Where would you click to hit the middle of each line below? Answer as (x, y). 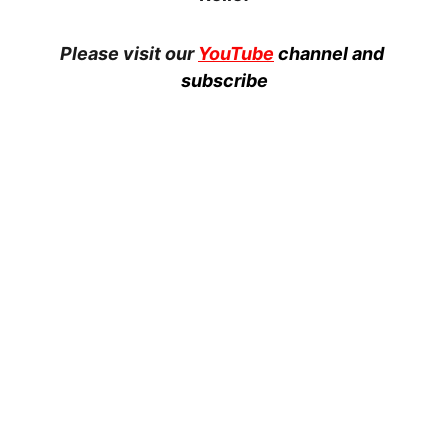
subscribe (224, 80)
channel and (333, 53)
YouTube (236, 53)
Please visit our (129, 53)
